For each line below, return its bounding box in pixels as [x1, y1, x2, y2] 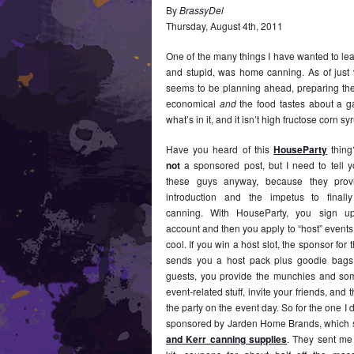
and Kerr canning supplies [166, 331, 288, 346]
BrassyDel [179, 2, 224, 17]
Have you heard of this [166, 141, 274, 156]
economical [166, 96, 220, 110]
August [210, 18, 240, 32]
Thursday [166, 18, 205, 32]
